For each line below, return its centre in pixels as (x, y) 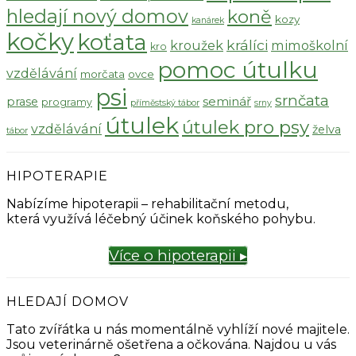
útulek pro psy (246, 127)
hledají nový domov (97, 16)
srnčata (302, 100)
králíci (247, 44)
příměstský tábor (165, 103)
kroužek (197, 45)
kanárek (208, 20)
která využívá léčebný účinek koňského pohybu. (161, 219)
